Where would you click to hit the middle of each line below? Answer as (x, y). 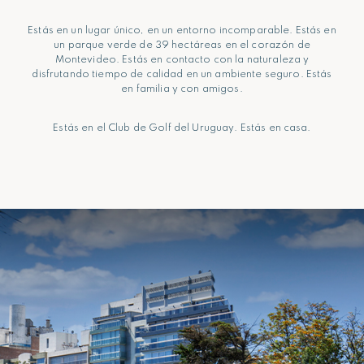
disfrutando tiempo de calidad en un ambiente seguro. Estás (182, 75)
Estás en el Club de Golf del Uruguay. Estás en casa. (182, 128)
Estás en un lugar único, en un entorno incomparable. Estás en (182, 31)
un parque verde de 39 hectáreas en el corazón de (182, 45)
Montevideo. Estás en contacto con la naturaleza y (182, 60)
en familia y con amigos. (182, 89)
